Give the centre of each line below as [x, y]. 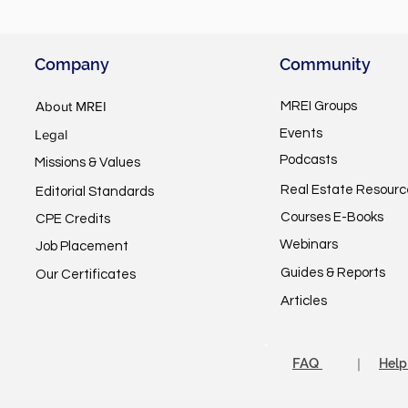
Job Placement [82, 247]
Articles [304, 301]
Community [326, 65]
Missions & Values [88, 163]
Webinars [309, 245]
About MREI [71, 107]
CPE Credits [73, 219]
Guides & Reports [333, 273]
